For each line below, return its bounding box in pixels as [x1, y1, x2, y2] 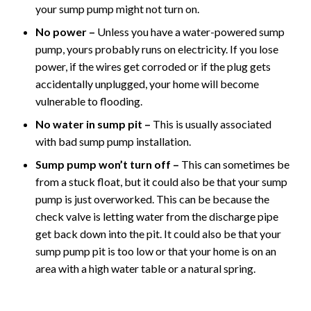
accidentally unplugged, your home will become [35, 77, 259, 91]
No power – [35, 25, 95, 39]
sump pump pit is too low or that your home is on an [35, 244, 276, 258]
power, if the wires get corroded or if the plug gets [35, 60, 271, 74]
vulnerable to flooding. [35, 94, 142, 108]
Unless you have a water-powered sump [95, 25, 285, 39]
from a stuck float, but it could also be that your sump [35, 175, 287, 189]
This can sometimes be [179, 158, 289, 171]
